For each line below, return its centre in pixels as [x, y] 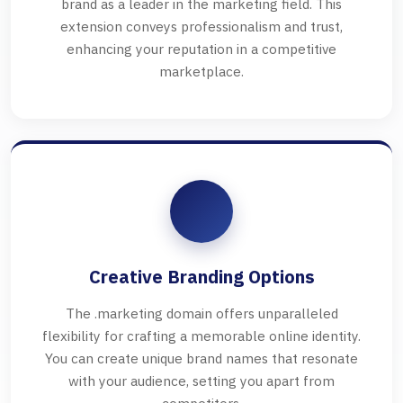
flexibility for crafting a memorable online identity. [201, 336]
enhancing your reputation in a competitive [201, 49]
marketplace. [201, 72]
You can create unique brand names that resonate [201, 358]
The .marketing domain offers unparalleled [201, 313]
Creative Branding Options [201, 277]
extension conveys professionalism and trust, [201, 27]
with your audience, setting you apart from [201, 381]
